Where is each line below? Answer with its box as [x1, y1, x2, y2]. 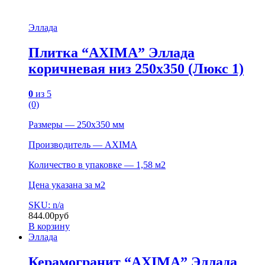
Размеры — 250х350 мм [28, 119, 124, 130]
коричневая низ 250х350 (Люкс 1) [28, 61, 244, 77]
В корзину [28, 221, 70, 231]
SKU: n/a [28, 199, 64, 210]
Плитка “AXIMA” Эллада [28, 45, 195, 61]
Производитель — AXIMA [28, 139, 137, 150]
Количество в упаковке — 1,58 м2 [28, 159, 166, 170]
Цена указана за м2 [28, 179, 105, 190]
